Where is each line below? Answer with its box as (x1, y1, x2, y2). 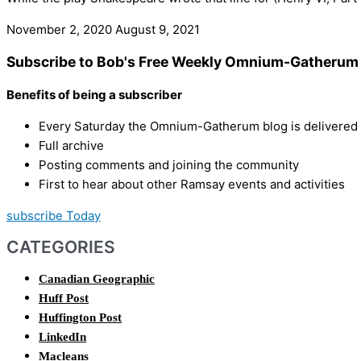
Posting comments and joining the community (39, 156, 299, 172)
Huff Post (39, 291, 89, 305)
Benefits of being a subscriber (6, 86, 182, 102)
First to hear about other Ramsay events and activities (39, 176, 345, 192)
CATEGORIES (6, 237, 115, 258)
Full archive (39, 137, 104, 153)
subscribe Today (6, 207, 101, 223)
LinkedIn (39, 330, 86, 343)
